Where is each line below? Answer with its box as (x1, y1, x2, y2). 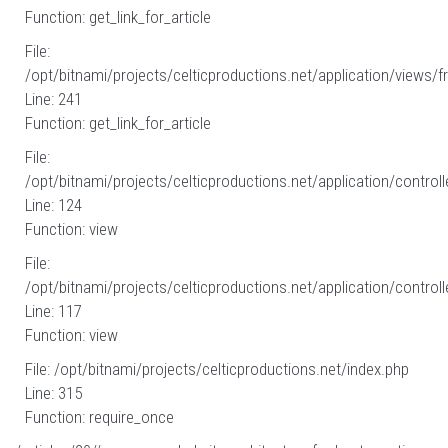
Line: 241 (25, 89, 82, 109)
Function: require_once (25, 407, 174, 427)
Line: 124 (25, 195, 82, 215)
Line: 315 (25, 383, 82, 403)
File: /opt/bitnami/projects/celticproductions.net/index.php (25, 359, 409, 379)
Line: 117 (25, 301, 82, 321)
